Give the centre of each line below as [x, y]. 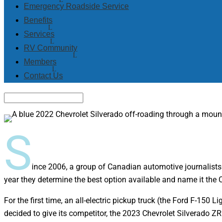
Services [39, 34]
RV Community [51, 48]
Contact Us [43, 76]
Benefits [38, 20]
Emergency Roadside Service [76, 6]
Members [40, 62]
